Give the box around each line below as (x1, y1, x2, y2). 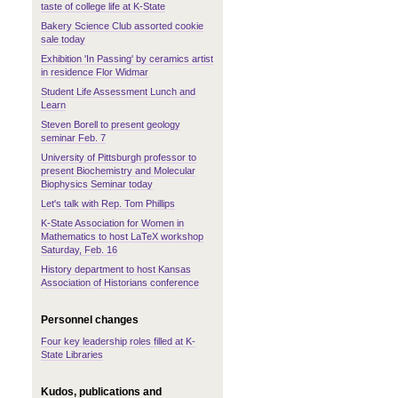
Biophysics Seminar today (41, 179, 153, 189)
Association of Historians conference (41, 277, 199, 288)
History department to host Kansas (41, 264, 191, 275)
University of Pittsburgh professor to (41, 152, 196, 163)
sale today (41, 34, 85, 44)
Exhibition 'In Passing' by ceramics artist (41, 53, 213, 64)
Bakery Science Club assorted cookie (41, 20, 203, 31)
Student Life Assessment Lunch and (41, 86, 195, 97)
